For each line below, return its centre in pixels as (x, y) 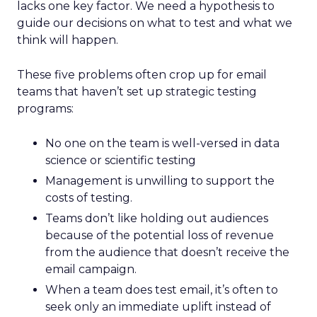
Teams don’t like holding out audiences (157, 218)
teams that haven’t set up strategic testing (137, 92)
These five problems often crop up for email (142, 75)
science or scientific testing (121, 160)
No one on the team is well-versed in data (162, 143)
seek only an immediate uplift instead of (158, 307)
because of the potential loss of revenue (160, 235)
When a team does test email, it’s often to (162, 290)
